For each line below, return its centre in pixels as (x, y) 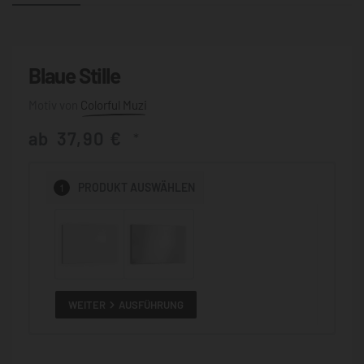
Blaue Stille (74, 75)
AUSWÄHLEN (163, 188)
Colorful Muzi (114, 104)
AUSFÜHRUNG (152, 304)
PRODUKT (103, 188)
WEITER (87, 304)
